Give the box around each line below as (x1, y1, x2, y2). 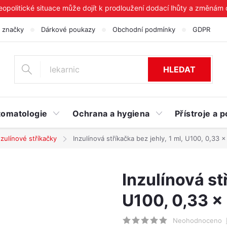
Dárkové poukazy (41, 25, 95, 33)
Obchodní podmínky (112, 25, 175, 33)
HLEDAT (163, 64, 196, 74)
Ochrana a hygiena (72, 108, 150, 119)
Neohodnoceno (173, 216, 222, 224)
